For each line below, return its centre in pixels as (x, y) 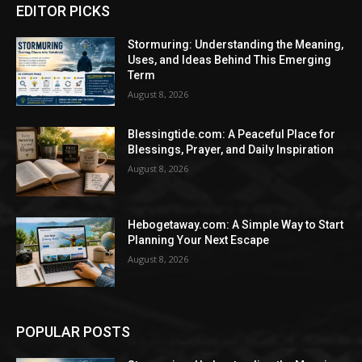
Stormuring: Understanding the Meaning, (236, 44)
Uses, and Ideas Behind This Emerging (230, 59)
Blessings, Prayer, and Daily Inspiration (231, 150)
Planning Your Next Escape (199, 240)
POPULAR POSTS (73, 331)
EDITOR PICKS (63, 11)
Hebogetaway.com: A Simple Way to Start (236, 225)
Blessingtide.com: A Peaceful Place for (232, 135)
